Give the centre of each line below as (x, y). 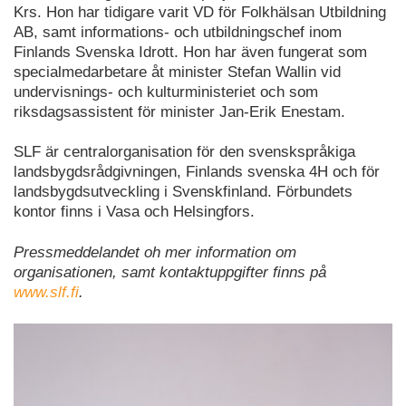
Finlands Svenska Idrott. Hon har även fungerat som (190, 52)
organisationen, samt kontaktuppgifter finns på (170, 272)
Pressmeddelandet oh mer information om (155, 252)
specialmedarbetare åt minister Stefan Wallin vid (177, 72)
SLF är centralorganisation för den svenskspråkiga (184, 152)
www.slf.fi (46, 292)
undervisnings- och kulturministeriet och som (166, 92)
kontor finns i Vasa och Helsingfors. (134, 212)
